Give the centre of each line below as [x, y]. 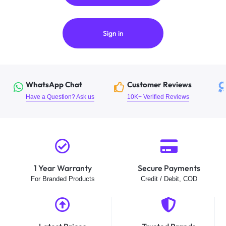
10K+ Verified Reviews [158, 97]
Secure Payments [169, 168]
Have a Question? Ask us [60, 97]
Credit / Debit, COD [169, 179]
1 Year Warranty [63, 168]
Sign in [113, 33]
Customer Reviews [159, 84]
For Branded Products [63, 179]
